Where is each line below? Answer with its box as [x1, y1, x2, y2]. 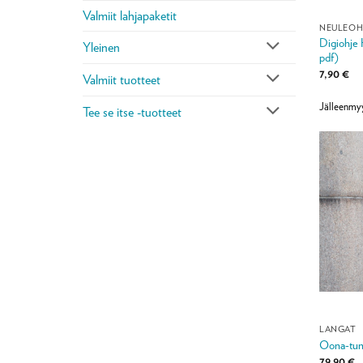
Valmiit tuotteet [83, 71, 160, 88]
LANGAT [319, 323, 357, 335]
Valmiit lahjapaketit [83, 8, 177, 24]
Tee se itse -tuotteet [83, 104, 181, 120]
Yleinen [83, 39, 120, 55]
